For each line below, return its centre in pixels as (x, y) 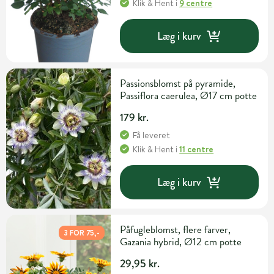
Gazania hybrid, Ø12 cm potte (181, 242)
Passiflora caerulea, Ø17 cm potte (189, 96)
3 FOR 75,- (82, 233)
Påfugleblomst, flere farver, (176, 230)
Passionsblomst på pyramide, (178, 84)
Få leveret (152, 135)
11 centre (197, 150)
